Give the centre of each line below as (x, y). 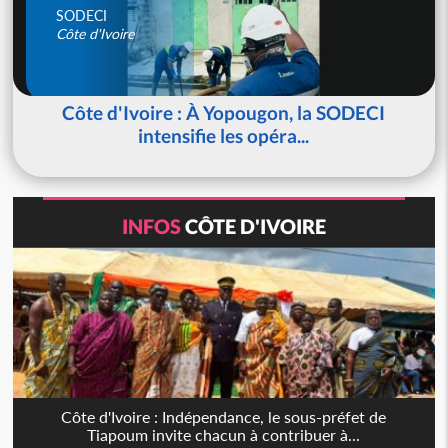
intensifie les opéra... (224, 135)
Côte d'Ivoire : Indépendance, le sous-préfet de (224, 416)
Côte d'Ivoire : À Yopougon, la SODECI (224, 112)
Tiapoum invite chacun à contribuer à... (224, 434)
